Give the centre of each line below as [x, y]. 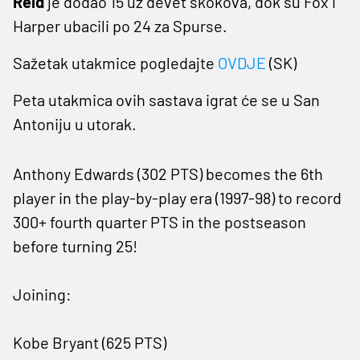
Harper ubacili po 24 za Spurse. [120, 25]
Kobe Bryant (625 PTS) [90, 342]
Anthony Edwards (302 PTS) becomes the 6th [168, 173]
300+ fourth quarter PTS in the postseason [160, 221]
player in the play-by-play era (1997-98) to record [177, 197]
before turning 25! [75, 245]
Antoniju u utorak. [75, 123]
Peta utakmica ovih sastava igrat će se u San [166, 99]
